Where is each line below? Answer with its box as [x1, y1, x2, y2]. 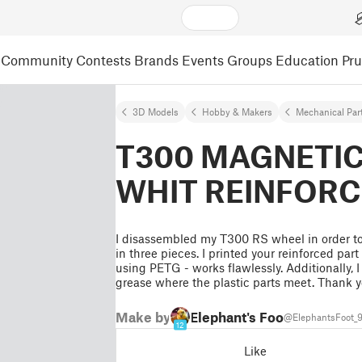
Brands [134, 51, 179, 68]
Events [182, 51, 224, 68]
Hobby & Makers [202, 106, 272, 117]
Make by [116, 308, 170, 325]
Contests [76, 51, 131, 68]
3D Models [133, 106, 179, 117]
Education [276, 51, 339, 68]
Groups [227, 51, 272, 68]
